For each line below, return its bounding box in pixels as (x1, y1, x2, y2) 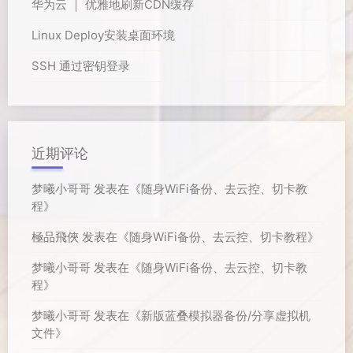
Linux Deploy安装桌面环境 (32, 28, 175, 43)
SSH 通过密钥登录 (32, 58, 130, 73)
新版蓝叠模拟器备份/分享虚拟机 (141, 308, 310, 323)
